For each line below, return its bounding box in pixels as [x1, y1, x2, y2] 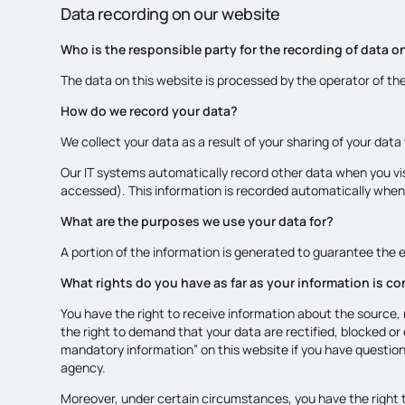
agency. [61, 358, 107, 376]
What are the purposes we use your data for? [61, 212, 334, 230]
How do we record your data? [61, 101, 239, 119]
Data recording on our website [61, 2, 280, 24]
